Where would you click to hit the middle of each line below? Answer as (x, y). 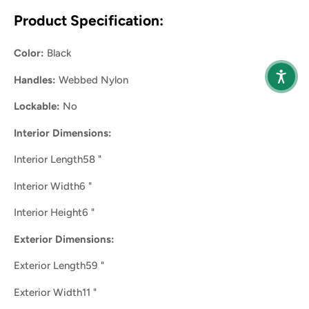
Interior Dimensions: (63, 133)
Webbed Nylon (93, 80)
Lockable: (37, 107)
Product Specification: (89, 21)
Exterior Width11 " (55, 292)
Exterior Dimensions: (64, 239)
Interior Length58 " (58, 160)
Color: (29, 53)
